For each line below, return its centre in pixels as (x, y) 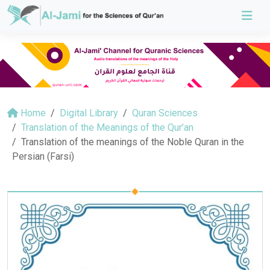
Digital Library (89, 113)
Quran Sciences (165, 113)
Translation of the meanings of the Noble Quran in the (133, 142)
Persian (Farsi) (43, 156)
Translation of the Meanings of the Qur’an (107, 127)
